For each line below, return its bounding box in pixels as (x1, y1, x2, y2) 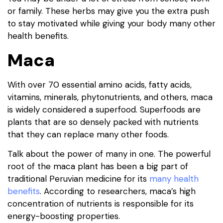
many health (149, 173, 199, 185)
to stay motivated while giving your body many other (7, 18, 216, 29)
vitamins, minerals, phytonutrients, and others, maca (7, 91, 213, 103)
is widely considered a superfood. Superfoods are (7, 104, 201, 115)
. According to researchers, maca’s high (40, 186, 196, 197)
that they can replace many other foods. (7, 128, 169, 140)
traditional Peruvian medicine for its (7, 173, 149, 185)
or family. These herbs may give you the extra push (7, 5, 209, 17)
